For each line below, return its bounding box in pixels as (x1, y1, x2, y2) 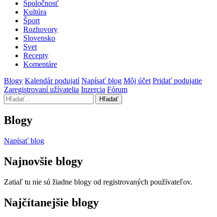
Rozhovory (23, 25, 58, 33)
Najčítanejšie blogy (4, 196, 99, 209)
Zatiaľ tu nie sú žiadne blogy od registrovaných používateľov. (4, 177, 192, 186)
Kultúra (23, 8, 46, 16)
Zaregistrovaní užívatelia (4, 85, 79, 93)
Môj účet (124, 77, 151, 85)
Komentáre (23, 60, 57, 68)
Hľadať (99, 95, 118, 103)
